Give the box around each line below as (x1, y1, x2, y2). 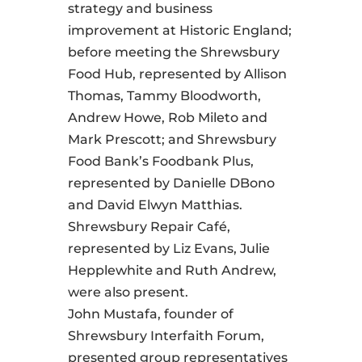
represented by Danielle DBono (68, 175, 275, 192)
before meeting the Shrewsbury (68, 44, 280, 61)
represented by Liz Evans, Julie (68, 241, 270, 257)
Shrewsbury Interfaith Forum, (68, 328, 264, 344)
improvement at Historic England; (68, 23, 292, 39)
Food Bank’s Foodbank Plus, (68, 154, 254, 170)
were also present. (68, 284, 188, 301)
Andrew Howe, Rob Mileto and (68, 110, 267, 126)
